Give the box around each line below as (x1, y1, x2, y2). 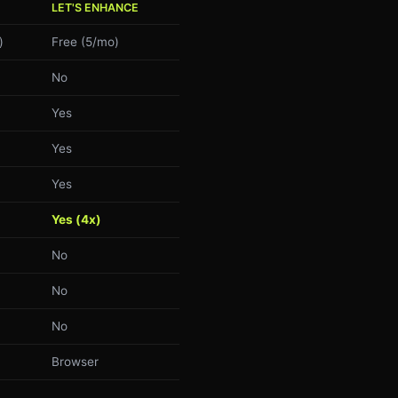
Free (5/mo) (52, 34, 119, 49)
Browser (52, 354, 99, 369)
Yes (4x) (52, 211, 101, 227)
